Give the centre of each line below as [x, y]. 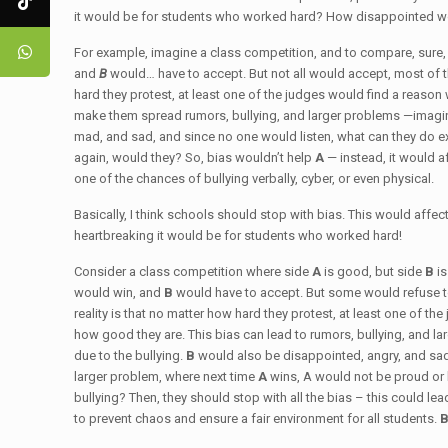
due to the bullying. [130, 355]
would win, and [119, 292]
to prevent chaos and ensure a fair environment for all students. [257, 418]
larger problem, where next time [166, 376]
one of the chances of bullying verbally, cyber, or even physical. [254, 178]
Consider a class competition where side [193, 271]
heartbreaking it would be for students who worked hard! [238, 235]
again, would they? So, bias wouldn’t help [195, 157]
